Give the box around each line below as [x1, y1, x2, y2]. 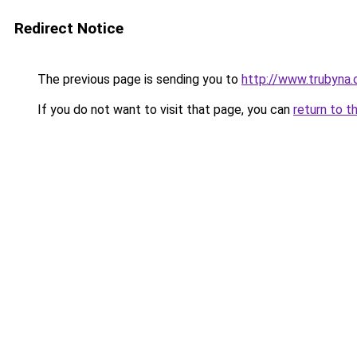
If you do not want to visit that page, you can [34, 102, 293, 117]
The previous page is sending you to [34, 72, 241, 87]
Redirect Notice [14, 19, 124, 37]
